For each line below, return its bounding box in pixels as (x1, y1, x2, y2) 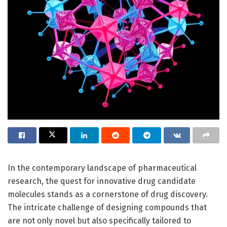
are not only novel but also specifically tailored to (8, 215, 191, 225)
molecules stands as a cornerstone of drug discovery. (8, 189, 208, 199)
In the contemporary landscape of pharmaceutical (8, 163, 197, 173)
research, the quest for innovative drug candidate (8, 176, 196, 186)
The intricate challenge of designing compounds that (8, 202, 207, 212)
